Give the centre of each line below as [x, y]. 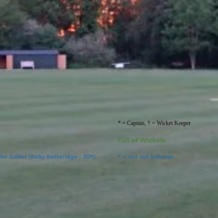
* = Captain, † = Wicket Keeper [154, 123]
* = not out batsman [146, 156]
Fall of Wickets [142, 140]
